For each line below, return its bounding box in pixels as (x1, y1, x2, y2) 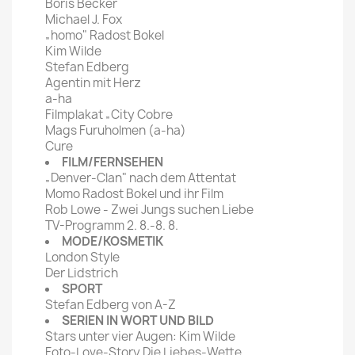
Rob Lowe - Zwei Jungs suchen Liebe (45, 201, 254, 219)
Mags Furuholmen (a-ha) (45, 122, 186, 139)
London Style (45, 249, 120, 266)
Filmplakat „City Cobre (45, 106, 173, 124)
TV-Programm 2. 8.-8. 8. (45, 217, 178, 235)
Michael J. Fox (45, 11, 122, 29)
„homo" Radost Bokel (45, 27, 164, 44)
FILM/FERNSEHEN (62, 154, 163, 171)
